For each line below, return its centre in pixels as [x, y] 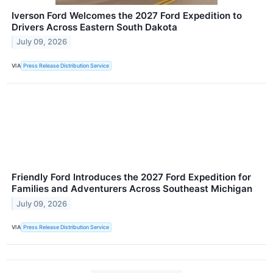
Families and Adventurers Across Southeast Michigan [132, 188]
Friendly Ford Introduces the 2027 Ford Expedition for [131, 177]
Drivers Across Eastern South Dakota [94, 27]
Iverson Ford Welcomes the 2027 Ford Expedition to [127, 15]
